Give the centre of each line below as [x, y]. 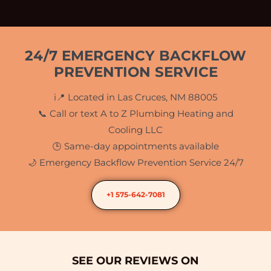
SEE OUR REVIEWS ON [135, 260]
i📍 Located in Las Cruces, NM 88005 [135, 97]
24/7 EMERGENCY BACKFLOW [135, 55]
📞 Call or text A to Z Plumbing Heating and [135, 113]
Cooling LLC [135, 130]
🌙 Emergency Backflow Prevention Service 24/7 [135, 162]
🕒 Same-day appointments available [135, 146]
